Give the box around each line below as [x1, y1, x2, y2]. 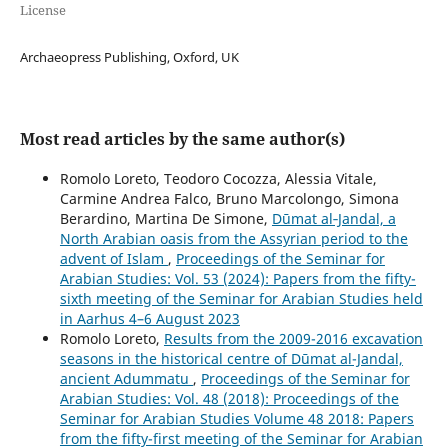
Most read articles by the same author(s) [19, 127, 345, 150]
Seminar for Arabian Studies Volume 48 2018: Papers [59, 408, 414, 428]
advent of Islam [59, 248, 168, 268]
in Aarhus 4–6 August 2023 [59, 308, 240, 328]
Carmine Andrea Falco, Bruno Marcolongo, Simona [59, 188, 399, 208]
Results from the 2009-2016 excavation [163, 328, 423, 348]
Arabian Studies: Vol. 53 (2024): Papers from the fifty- [59, 268, 416, 288]
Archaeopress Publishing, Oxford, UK [19, 47, 239, 66]
